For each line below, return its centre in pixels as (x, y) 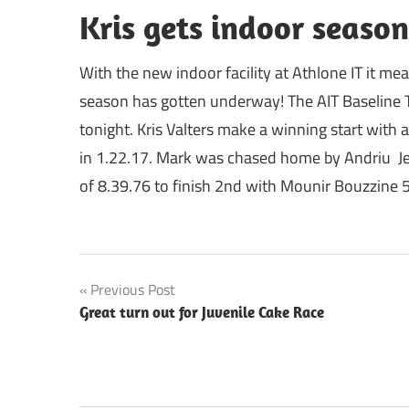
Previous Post (133, 289)
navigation (136, 329)
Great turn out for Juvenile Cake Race (202, 312)
